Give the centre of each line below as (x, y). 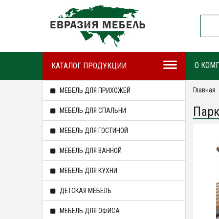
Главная (204, 90)
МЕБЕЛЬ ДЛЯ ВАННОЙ (90, 151)
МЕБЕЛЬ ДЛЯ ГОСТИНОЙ (93, 131)
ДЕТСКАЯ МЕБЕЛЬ (85, 191)
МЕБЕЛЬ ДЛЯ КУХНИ (88, 171)
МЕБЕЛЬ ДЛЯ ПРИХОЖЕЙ (94, 90)
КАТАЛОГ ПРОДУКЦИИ (89, 66)
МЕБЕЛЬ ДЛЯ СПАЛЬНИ (92, 110)
